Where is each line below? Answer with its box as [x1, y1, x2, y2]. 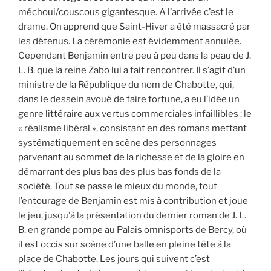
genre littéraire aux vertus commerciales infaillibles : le [18, 108, 252, 119]
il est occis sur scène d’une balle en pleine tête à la [18, 238, 231, 250]
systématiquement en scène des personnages [18, 137, 217, 148]
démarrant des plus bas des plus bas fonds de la [18, 166, 221, 177]
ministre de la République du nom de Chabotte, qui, [18, 79, 234, 90]
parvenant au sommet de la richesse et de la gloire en [18, 151, 244, 163]
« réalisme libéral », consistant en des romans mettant [18, 122, 247, 134]
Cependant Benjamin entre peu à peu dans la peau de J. [18, 50, 251, 61]
